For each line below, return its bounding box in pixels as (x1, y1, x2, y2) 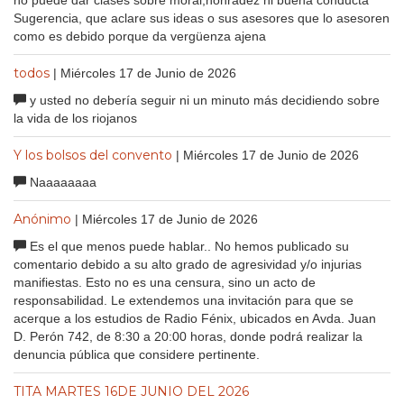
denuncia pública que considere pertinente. (14, 346, 260, 362)
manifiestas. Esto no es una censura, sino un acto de (14, 274, 316, 289)
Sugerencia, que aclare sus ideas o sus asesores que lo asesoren (14, 10, 390, 25)
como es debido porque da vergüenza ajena (14, 28, 266, 43)
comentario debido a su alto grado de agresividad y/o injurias (14, 256, 362, 271)
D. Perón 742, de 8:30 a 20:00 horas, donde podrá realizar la (14, 328, 363, 344)
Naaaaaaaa (26, 174, 96, 189)
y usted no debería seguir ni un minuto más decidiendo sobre (26, 92, 380, 107)
